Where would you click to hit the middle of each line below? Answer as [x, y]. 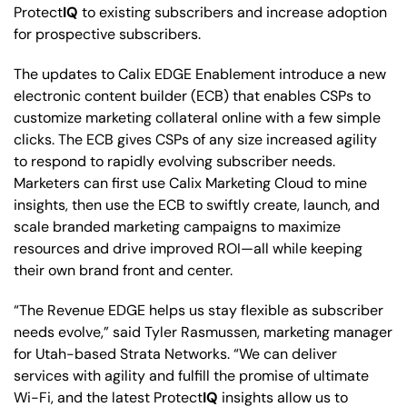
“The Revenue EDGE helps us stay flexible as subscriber [199, 310]
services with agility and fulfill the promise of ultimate [191, 375]
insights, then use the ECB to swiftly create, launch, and [197, 204]
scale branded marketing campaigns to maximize [177, 226]
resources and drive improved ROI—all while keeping [188, 248]
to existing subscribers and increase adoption [234, 12]
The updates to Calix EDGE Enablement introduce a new [200, 74]
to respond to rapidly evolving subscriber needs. [174, 161]
